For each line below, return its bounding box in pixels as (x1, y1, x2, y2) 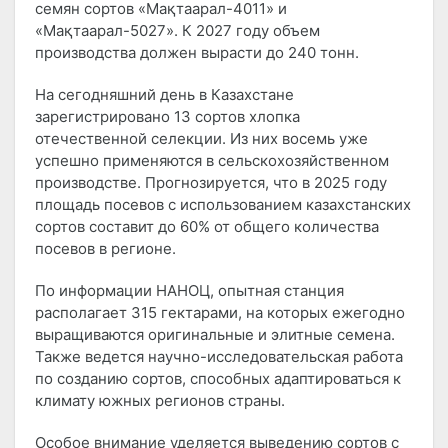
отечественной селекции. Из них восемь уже (35, 129, 368, 149)
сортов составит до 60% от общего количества (35, 217, 379, 237)
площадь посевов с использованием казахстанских (35, 195, 411, 215)
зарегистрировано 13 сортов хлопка (35, 107, 300, 127)
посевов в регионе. (35, 239, 176, 259)
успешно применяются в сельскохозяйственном (35, 151, 389, 171)
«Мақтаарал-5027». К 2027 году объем (35, 21, 320, 41)
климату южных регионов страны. (35, 391, 285, 411)
